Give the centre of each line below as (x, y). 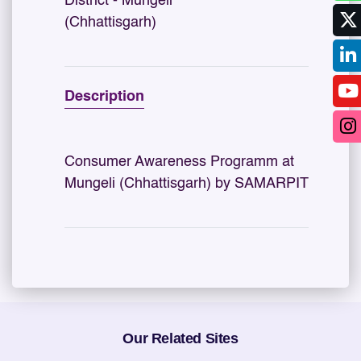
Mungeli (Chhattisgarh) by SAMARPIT (187, 183)
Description (104, 96)
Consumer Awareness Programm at (179, 162)
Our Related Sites (180, 338)
